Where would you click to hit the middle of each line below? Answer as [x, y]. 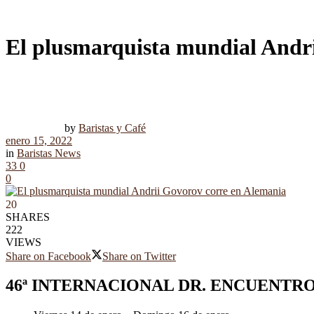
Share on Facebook [48, 256]
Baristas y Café [112, 128]
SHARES [28, 217]
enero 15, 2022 [39, 140]
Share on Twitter [139, 256]
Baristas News [49, 153]
